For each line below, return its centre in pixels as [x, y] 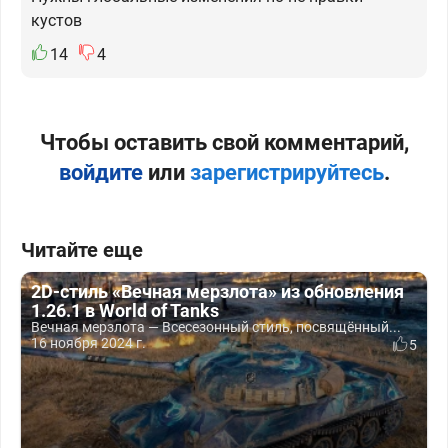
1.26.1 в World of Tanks [125, 310]
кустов [56, 20]
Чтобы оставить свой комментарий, [224, 142]
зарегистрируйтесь [286, 172]
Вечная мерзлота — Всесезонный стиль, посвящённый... [216, 327]
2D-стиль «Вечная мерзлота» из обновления [217, 291]
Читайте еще [82, 250]
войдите [100, 172]
